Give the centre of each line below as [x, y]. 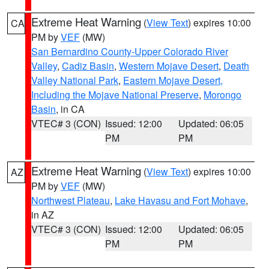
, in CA [70, 109]
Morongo [222, 95]
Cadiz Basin [88, 66]
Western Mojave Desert [169, 66]
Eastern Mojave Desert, [173, 80]
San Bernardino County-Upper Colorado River [130, 51]
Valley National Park [75, 80]
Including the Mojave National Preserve [115, 95]
